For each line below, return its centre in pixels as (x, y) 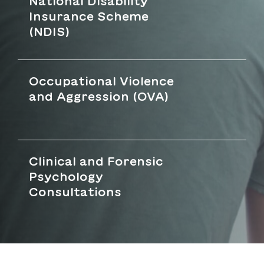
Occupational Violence (101, 81)
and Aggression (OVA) (99, 96)
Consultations (75, 192)
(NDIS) (49, 31)
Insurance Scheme (89, 16)
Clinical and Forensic (96, 161)
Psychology (66, 176)
